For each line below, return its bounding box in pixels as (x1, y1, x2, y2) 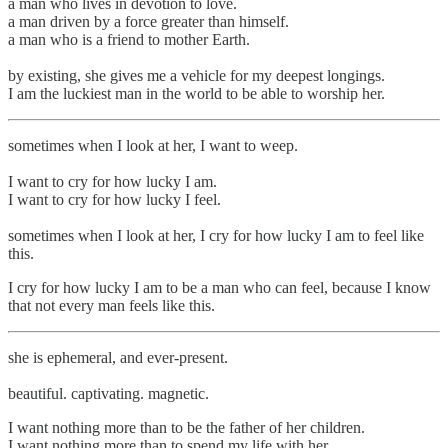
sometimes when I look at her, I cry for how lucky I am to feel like (8, 226, 424, 244)
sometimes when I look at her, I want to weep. (8, 136, 298, 154)
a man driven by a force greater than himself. (8, 12, 289, 30)
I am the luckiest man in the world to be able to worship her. (8, 84, 385, 102)
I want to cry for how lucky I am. (8, 172, 217, 190)
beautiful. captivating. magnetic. (8, 384, 209, 402)
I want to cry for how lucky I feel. (8, 190, 221, 208)
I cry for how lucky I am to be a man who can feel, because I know (8, 278, 431, 296)
